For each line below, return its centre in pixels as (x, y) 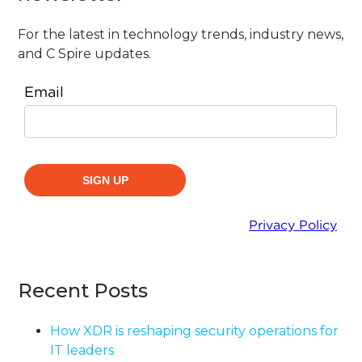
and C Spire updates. (85, 54)
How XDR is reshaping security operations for (195, 331)
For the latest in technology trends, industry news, (181, 35)
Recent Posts (83, 291)
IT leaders (82, 351)
